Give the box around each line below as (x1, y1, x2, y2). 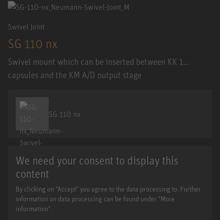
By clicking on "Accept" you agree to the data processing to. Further (16, 185, 201, 193)
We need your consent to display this (16, 154, 178, 167)
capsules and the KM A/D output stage (8, 69, 141, 81)
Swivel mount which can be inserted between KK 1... (8, 56, 189, 67)
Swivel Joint (8, 22, 45, 32)
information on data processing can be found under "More (16, 194, 175, 203)
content (16, 167, 49, 181)
